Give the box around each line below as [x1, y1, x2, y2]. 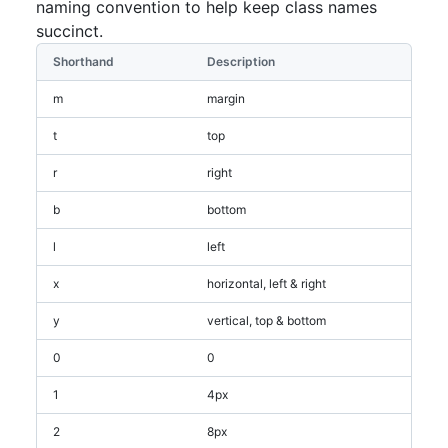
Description [207, 54, 275, 69]
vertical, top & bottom [207, 313, 326, 328]
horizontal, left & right [207, 276, 326, 291]
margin [207, 91, 245, 106]
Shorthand [53, 54, 114, 69]
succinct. [36, 21, 103, 41]
